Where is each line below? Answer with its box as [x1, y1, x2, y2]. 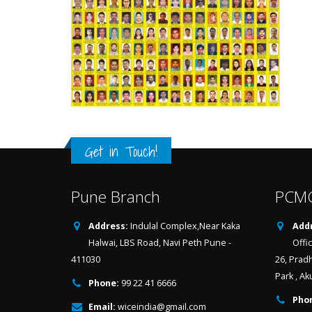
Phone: [88, 277, 119, 289]
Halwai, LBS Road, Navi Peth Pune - [88, 237, 231, 249]
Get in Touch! [85, 140, 157, 163]
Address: [88, 220, 128, 232]
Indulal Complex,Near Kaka [130, 220, 240, 232]
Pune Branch [71, 186, 160, 208]
